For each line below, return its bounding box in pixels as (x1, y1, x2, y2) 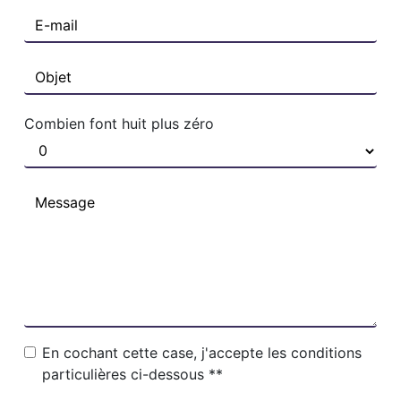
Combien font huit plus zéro (24, 115, 215, 133)
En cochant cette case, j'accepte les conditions (42, 344, 363, 363)
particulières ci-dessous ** (42, 365, 224, 384)
